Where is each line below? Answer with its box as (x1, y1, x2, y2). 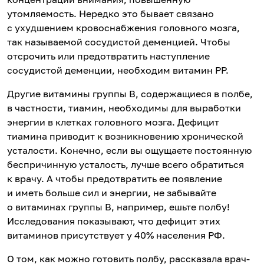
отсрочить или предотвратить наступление (7, 49, 210, 62)
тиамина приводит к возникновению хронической (7, 130, 243, 142)
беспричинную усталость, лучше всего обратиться (7, 158, 244, 170)
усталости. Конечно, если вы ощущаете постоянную (7, 144, 252, 156)
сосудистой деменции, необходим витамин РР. (7, 64, 231, 76)
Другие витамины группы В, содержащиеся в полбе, (7, 87, 253, 100)
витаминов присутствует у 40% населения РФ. (7, 229, 227, 241)
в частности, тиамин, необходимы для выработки (7, 101, 241, 114)
